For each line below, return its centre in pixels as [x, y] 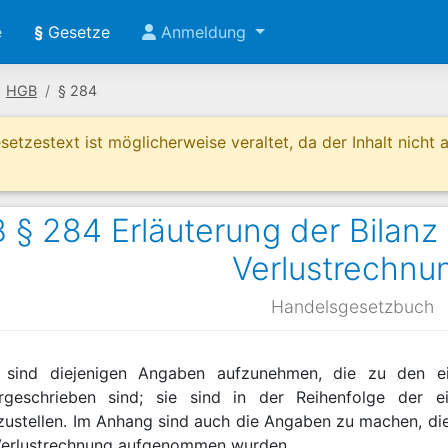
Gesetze [76, 32]
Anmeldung [203, 32]
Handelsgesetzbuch [352, 306]
